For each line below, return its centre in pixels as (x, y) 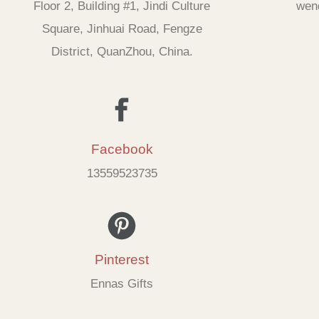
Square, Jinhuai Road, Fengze (122, 29)
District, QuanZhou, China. (122, 52)
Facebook (122, 150)
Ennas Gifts (122, 283)
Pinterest (122, 260)
